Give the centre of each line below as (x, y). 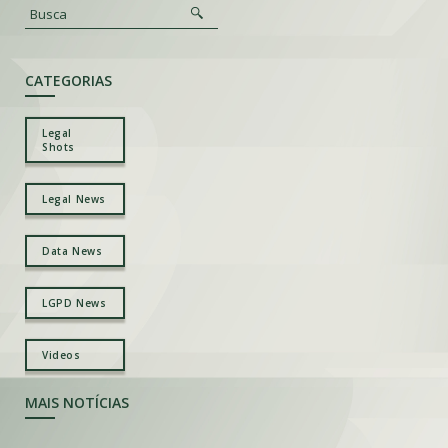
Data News (72, 250)
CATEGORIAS (68, 80)
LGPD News (74, 302)
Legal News (74, 198)
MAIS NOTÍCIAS (77, 402)
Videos (61, 354)
